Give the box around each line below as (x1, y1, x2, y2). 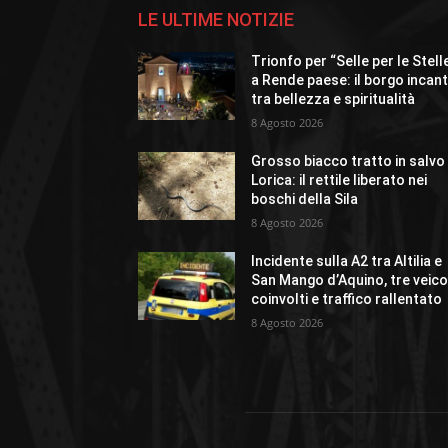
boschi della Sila (251, 191, 359, 208)
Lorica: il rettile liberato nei (251, 172, 428, 189)
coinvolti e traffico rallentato (251, 291, 443, 308)
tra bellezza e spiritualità (251, 91, 416, 108)
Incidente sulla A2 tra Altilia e (251, 253, 443, 270)
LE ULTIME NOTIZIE (138, 9, 294, 31)
